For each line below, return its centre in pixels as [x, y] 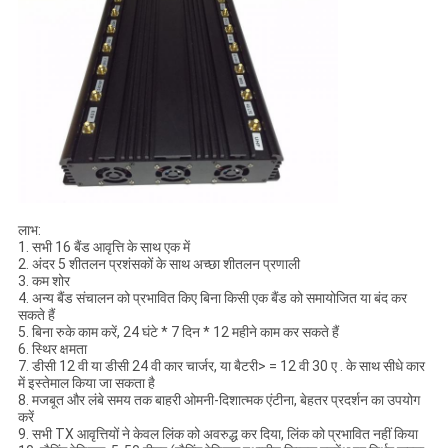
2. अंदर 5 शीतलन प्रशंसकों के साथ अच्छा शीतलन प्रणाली [158, 264]
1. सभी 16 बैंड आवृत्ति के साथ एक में [103, 247]
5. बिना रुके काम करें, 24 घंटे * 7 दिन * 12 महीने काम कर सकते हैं [178, 332]
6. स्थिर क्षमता [52, 349]
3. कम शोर [43, 281]
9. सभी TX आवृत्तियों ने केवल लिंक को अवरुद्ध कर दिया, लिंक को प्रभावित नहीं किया [217, 434]
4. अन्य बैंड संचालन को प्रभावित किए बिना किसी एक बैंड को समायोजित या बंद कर [212, 298]
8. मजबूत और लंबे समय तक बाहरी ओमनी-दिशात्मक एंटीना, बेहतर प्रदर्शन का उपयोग [218, 400]
